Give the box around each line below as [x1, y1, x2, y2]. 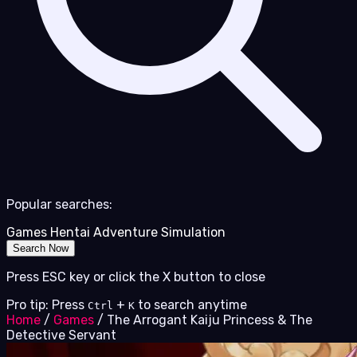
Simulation [161, 225, 226, 241]
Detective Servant [6, 328, 116, 343]
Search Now [13, 242, 69, 255]
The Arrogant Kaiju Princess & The [107, 312, 312, 328]
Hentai [50, 225, 90, 241]
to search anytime [138, 297, 247, 313]
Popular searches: [6, 197, 112, 213]
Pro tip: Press [6, 297, 84, 313]
